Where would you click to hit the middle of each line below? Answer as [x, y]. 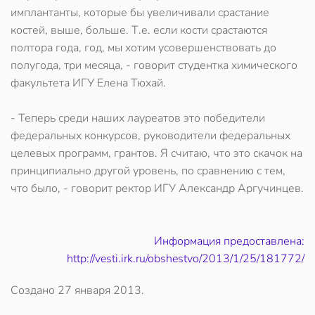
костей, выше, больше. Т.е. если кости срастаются [139, 30]
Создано [34, 290]
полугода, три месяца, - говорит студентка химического [154, 65]
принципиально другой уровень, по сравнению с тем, [148, 171]
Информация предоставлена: [229, 241]
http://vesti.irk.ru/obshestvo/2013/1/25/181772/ [186, 259]
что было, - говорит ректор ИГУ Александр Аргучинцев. [157, 188]
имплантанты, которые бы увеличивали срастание [140, 13]
